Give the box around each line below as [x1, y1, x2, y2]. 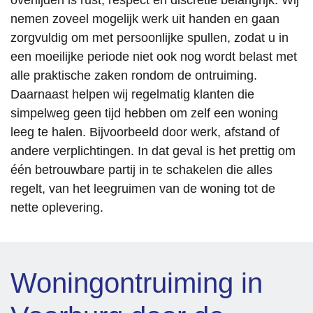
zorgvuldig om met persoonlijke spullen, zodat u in [10, 31, 289, 45]
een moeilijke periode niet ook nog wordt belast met [10, 50, 297, 64]
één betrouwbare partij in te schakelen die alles [10, 163, 272, 177]
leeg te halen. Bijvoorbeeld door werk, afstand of [10, 125, 279, 140]
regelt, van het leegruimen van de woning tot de [10, 182, 275, 196]
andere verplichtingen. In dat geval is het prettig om [10, 144, 296, 159]
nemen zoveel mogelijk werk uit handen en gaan [10, 12, 279, 27]
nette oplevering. [10, 201, 103, 215]
